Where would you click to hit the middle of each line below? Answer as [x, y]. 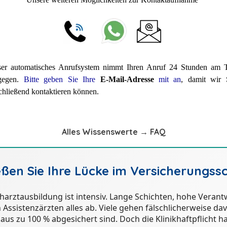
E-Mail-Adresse [127, 80]
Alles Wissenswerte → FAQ [113, 132]
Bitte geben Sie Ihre [60, 80]
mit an [170, 80]
